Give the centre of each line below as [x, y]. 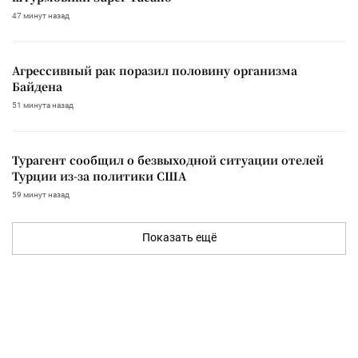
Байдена [37, 86]
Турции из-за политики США [99, 175]
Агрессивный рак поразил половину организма [155, 70]
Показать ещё [179, 237]
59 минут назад [41, 194]
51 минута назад [43, 105]
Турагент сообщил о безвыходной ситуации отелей [168, 159]
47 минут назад [41, 15]
